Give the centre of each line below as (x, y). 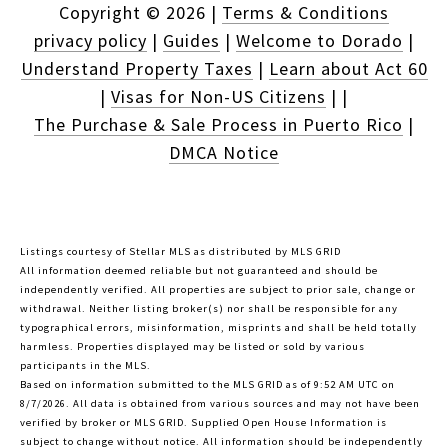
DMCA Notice (224, 153)
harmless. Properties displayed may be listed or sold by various (192, 347)
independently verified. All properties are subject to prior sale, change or (218, 290)
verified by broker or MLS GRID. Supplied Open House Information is (203, 423)
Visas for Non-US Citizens (218, 97)
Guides (191, 41)
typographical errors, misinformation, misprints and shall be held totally (218, 328)
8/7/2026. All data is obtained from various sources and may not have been (220, 404)
